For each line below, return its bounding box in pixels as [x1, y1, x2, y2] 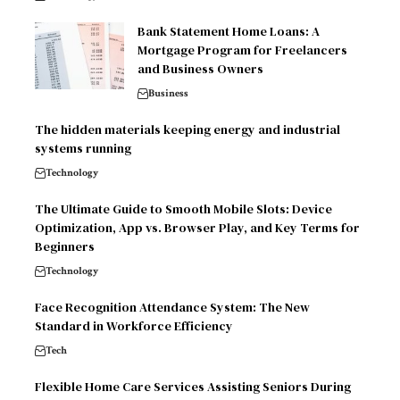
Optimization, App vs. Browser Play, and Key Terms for [35, 218, 360, 237]
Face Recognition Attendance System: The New [35, 297, 310, 316]
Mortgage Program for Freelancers [137, 40, 347, 59]
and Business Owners [137, 59, 263, 78]
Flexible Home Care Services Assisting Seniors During [35, 377, 351, 396]
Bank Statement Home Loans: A [137, 21, 320, 40]
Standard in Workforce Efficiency [35, 316, 233, 335]
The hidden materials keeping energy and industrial [35, 120, 340, 138]
